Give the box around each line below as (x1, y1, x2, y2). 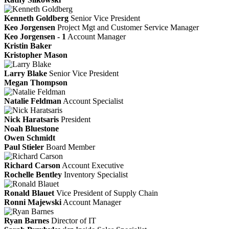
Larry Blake (4, 68, 47, 78)
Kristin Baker (4, 41, 52, 50)
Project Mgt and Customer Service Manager (57, 22, 199, 32)
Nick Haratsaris (4, 114, 59, 124)
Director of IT (51, 216, 96, 225)
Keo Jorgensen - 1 (4, 32, 66, 41)
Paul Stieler (4, 142, 44, 151)
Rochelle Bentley (4, 170, 62, 179)
